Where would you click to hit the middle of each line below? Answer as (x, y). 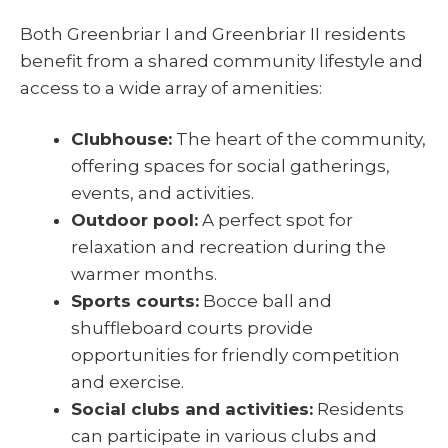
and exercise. (127, 382)
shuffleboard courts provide (192, 328)
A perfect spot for (275, 220)
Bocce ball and (265, 301)
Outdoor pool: (134, 220)
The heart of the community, (299, 139)
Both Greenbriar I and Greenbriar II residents (213, 34)
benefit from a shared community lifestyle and (221, 61)
